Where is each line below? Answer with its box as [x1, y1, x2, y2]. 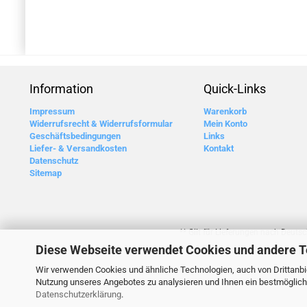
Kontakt [204, 143, 234, 154]
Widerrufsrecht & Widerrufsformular [29, 119, 173, 130]
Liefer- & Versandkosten [29, 143, 127, 154]
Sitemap [29, 168, 62, 179]
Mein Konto [204, 119, 248, 130]
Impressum [29, 106, 75, 117]
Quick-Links [204, 82, 267, 97]
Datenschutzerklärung [36, 289, 121, 299]
